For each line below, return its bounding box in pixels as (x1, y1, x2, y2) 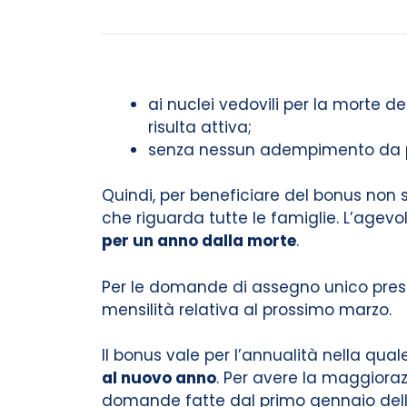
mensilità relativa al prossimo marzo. (102, 298, 392, 321)
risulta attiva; (148, 115, 252, 138)
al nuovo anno (102, 367, 216, 389)
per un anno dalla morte (102, 230, 296, 252)
